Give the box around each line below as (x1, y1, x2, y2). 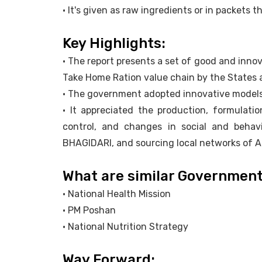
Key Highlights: (63, 35, 166, 52)
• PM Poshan (63, 205, 116, 216)
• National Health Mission (63, 188, 171, 200)
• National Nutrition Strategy (63, 221, 188, 233)
